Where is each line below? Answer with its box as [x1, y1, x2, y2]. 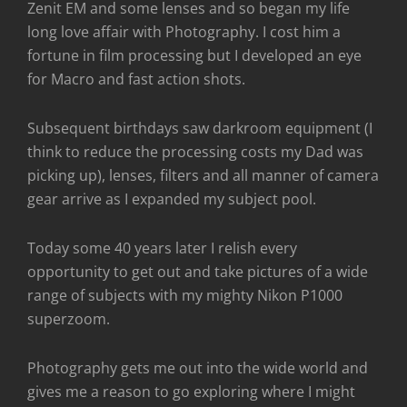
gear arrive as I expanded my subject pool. [27, 189, 316, 210]
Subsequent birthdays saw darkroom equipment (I [27, 118, 372, 139]
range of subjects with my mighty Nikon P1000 [27, 285, 342, 306]
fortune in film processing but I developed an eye [27, 45, 362, 66]
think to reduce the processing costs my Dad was [27, 142, 363, 163]
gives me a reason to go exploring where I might [27, 382, 355, 402]
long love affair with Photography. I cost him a [27, 22, 341, 43]
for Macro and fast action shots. [27, 69, 245, 90]
